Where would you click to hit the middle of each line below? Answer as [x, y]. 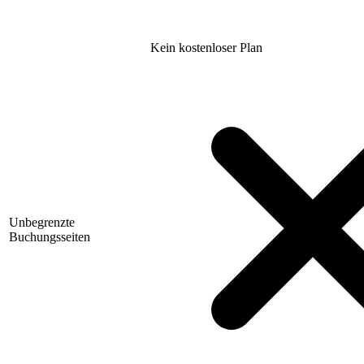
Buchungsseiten [50, 237]
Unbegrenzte [42, 223]
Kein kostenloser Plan [206, 48]
